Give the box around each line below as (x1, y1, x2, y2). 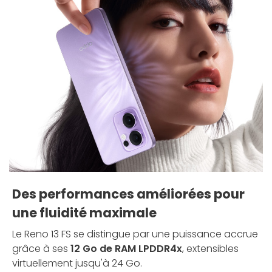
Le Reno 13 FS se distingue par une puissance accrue (12, 226, 258, 241)
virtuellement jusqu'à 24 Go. (12, 256, 142, 270)
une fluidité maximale (12, 203, 157, 222)
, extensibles (182, 241, 239, 256)
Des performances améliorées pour (12, 185, 245, 203)
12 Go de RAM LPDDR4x (70, 241, 182, 256)
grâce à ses (12, 241, 70, 256)
